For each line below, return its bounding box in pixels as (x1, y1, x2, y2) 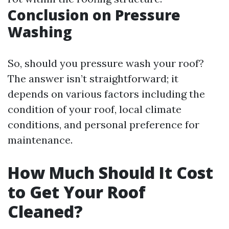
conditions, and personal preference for (8, 118, 199, 131)
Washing (8, 22, 72, 41)
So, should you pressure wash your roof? (8, 57, 204, 70)
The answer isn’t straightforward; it (8, 72, 178, 85)
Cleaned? (8, 200, 83, 222)
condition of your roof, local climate (8, 103, 181, 116)
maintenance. (8, 133, 73, 146)
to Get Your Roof (8, 181, 146, 203)
